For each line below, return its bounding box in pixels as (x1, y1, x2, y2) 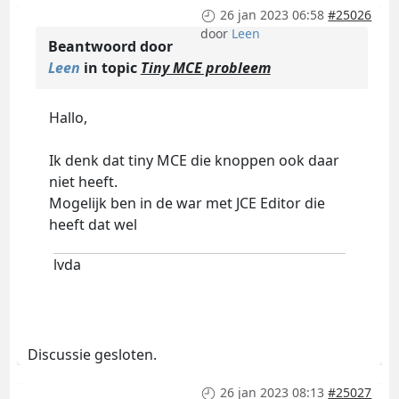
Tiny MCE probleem (140, 58, 271, 78)
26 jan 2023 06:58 (220, 6, 325, 24)
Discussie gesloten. (27, 345, 157, 365)
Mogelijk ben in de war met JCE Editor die (48, 193, 325, 214)
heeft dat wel (48, 215, 137, 235)
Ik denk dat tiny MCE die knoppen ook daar (48, 151, 339, 171)
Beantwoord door (47, 37, 173, 57)
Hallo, (48, 108, 87, 128)
